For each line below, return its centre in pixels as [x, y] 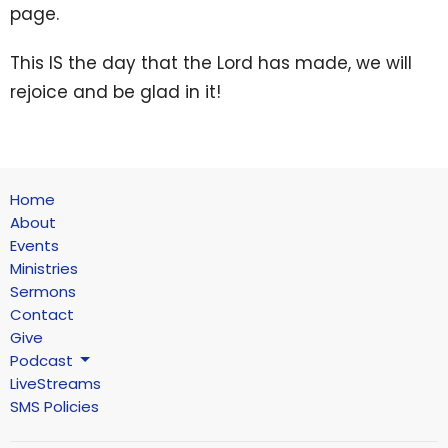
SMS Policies [54, 406]
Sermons [43, 291]
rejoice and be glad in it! [115, 91]
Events [34, 245]
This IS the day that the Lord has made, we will [211, 62]
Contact [42, 314]
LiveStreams [55, 383]
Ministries [44, 268]
